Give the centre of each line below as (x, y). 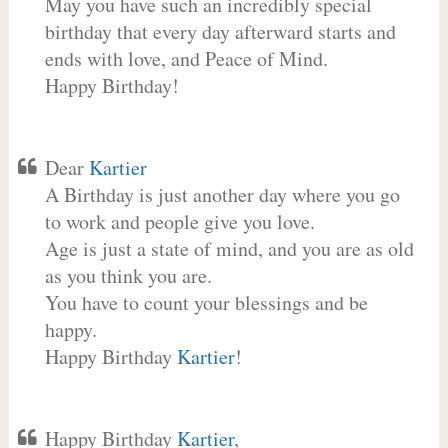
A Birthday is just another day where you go (222, 194)
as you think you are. (128, 275)
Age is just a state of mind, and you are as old (229, 248)
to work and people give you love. (179, 221)
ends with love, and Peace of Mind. (186, 58)
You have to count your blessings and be (206, 302)
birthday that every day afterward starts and (220, 31)
